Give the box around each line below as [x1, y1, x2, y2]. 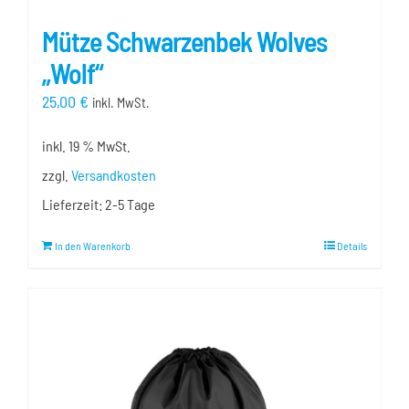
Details [337, 239, 367, 253]
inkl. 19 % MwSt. [42, 136, 131, 154]
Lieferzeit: [42, 195, 105, 214]
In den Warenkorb [55, 239, 131, 253]
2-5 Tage [105, 195, 155, 214]
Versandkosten [71, 166, 156, 184]
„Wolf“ [42, 56, 103, 89]
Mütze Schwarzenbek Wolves [42, 24, 327, 58]
